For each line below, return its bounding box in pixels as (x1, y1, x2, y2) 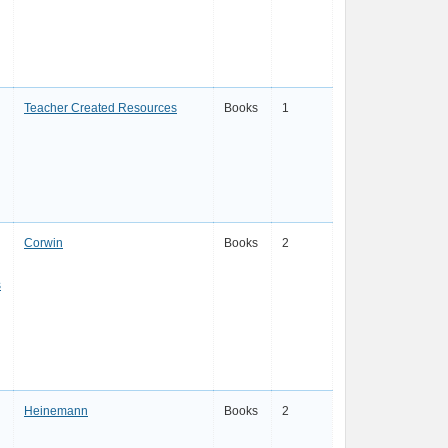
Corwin (24, 236, 63, 250)
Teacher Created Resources (24, 101, 177, 115)
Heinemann (24, 404, 88, 418)
